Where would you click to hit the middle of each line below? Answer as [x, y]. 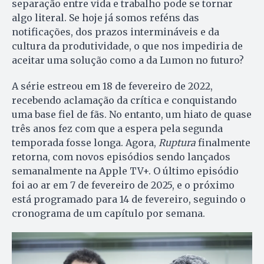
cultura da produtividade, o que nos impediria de [127, 46]
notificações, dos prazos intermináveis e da [115, 32]
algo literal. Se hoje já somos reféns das [105, 17]
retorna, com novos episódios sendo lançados [121, 156]
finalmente [223, 142]
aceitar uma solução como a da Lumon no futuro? [128, 60]
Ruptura [177, 142]
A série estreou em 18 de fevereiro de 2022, [112, 86]
